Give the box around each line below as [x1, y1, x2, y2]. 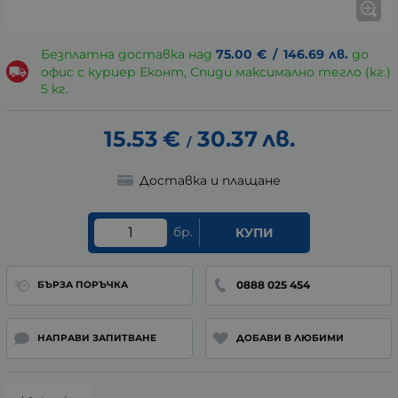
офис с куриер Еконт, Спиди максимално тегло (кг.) [40, 64, 391, 81]
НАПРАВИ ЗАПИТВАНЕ [36, 331, 156, 344]
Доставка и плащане [139, 171, 281, 188]
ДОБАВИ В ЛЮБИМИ [235, 331, 344, 344]
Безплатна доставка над [40, 46, 216, 63]
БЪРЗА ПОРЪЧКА [36, 279, 128, 291]
